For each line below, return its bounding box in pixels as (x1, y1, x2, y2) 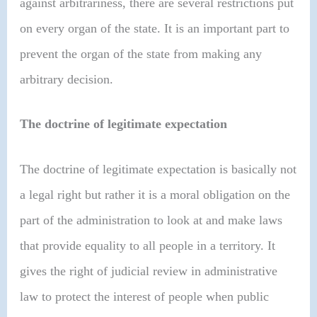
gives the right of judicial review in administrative (20, 263, 278, 278)
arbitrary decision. (20, 71, 114, 86)
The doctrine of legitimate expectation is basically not (20, 161, 297, 176)
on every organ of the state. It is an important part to (20, 21, 290, 35)
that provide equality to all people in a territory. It (20, 238, 276, 253)
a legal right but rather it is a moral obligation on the (20, 187, 291, 202)
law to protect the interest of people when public (20, 289, 270, 304)
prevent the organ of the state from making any (20, 46, 263, 61)
